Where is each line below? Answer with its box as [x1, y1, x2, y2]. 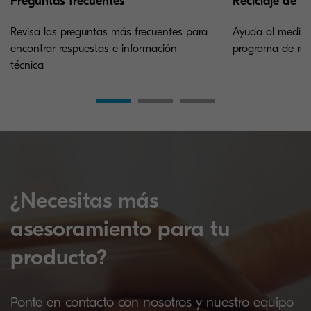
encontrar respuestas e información [10, 42, 177, 55]
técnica [10, 59, 44, 72]
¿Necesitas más [10, 187, 158, 213]
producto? [10, 244, 108, 270]
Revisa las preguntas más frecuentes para [10, 26, 208, 38]
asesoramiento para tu [10, 216, 230, 242]
